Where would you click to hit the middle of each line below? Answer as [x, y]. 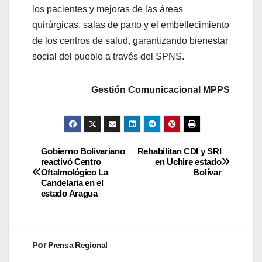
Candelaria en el [72, 182]
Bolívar [207, 172]
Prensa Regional [78, 245]
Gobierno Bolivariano [83, 151]
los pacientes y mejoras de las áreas [108, 9]
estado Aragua [69, 193]
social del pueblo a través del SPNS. [108, 57]
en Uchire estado [188, 161]
